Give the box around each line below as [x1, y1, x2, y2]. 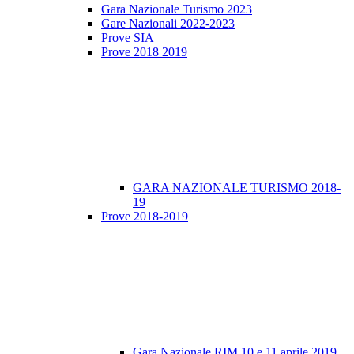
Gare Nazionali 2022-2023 [101, 17, 235, 31]
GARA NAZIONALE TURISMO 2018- [133, 181, 341, 195]
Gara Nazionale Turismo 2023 [101, 2, 252, 17]
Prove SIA [101, 31, 154, 45]
